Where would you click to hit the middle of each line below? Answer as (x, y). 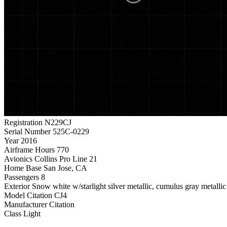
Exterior (17, 186)
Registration (23, 122)
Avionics (18, 159)
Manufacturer (26, 204)
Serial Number (27, 131)
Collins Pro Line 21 (66, 159)
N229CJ (58, 122)
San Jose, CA (65, 168)
